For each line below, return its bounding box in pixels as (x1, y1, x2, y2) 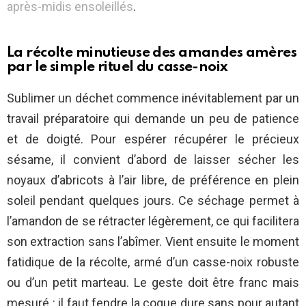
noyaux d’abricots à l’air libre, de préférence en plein (7, 173, 299, 188)
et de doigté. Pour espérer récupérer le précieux (7, 132, 299, 147)
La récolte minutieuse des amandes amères (7, 46, 297, 61)
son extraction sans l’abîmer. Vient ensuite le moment (7, 234, 299, 249)
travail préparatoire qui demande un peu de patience (7, 111, 299, 126)
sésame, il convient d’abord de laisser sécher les (7, 152, 299, 167)
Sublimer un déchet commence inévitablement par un (7, 91, 299, 106)
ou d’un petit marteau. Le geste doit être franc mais (7, 275, 299, 290)
